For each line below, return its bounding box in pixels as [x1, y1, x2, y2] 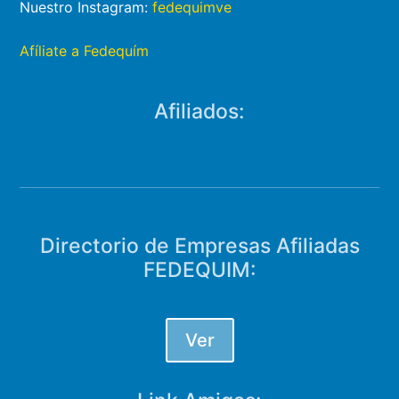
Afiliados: [154, 98, 245, 124]
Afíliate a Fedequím [20, 41, 150, 60]
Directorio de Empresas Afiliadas [39, 233, 360, 259]
